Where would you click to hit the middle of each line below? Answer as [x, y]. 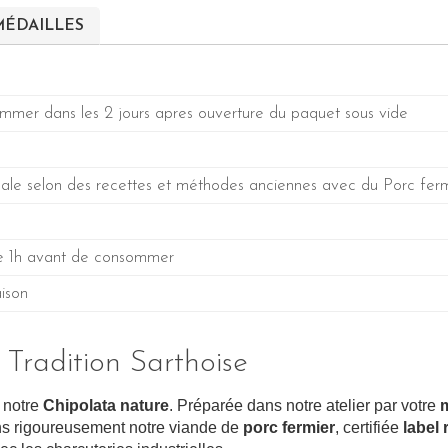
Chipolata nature [106, 406]
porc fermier [289, 428]
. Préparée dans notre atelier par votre [304, 406]
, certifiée [369, 428]
